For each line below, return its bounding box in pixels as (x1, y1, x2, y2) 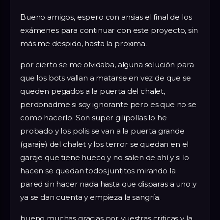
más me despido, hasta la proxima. (20, 39, 147, 49)
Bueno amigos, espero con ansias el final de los (20, 12, 192, 22)
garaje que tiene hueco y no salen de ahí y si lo (20, 153, 190, 163)
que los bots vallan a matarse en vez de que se (20, 73, 191, 83)
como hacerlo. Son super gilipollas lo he (20, 113, 167, 123)
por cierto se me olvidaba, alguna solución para (20, 60, 194, 70)
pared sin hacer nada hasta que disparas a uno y (20, 179, 196, 189)
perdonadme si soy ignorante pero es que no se (20, 100, 196, 110)
